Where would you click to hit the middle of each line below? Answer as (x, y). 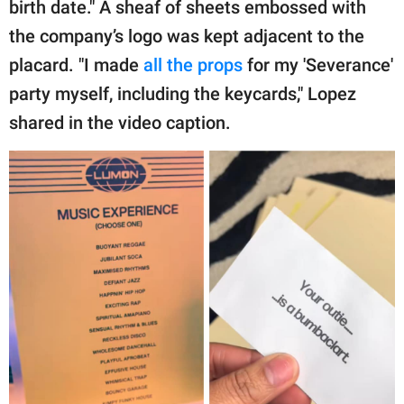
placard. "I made (76, 65)
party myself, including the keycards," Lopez (183, 94)
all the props (193, 65)
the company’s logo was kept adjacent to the (187, 37)
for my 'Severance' (318, 65)
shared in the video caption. (120, 123)
